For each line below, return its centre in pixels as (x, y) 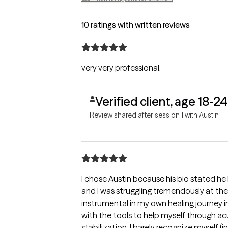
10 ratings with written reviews (136, 25)
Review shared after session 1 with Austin (154, 115)
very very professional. (121, 67)
